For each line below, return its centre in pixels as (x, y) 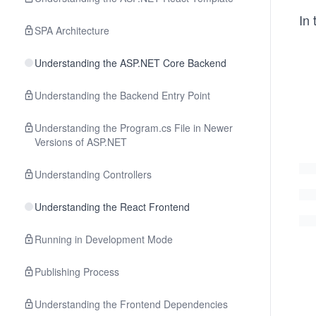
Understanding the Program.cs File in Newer (134, 128)
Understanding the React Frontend (112, 207)
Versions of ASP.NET (81, 142)
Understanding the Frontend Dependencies (131, 304)
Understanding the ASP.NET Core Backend (130, 63)
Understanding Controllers (93, 174)
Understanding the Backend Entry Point (122, 95)
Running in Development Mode (104, 239)
